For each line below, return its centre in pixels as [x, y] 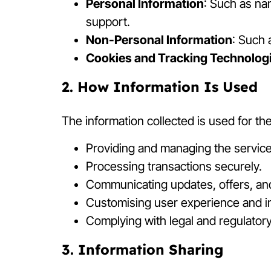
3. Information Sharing [142, 249]
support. [108, 22]
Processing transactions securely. [174, 166]
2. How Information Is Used [160, 87]
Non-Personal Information [159, 40]
